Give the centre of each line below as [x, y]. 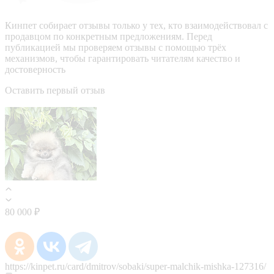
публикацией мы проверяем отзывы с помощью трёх [116, 47]
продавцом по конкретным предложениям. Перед [109, 36]
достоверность [35, 69]
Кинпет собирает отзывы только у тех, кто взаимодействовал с [136, 25]
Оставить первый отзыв [55, 90]
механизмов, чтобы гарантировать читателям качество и [123, 58]
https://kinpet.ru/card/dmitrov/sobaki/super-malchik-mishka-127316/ [135, 266]
